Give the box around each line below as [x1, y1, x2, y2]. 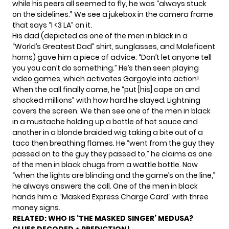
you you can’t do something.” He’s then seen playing [12, 63, 199, 74]
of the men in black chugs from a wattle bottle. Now [12, 159, 198, 170]
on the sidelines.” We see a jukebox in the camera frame [12, 9, 213, 20]
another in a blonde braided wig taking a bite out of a [12, 127, 203, 138]
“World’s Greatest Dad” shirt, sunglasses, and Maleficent [12, 41, 215, 52]
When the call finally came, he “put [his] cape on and [12, 84, 200, 95]
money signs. [12, 202, 60, 213]
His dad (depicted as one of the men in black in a [12, 31, 188, 41]
